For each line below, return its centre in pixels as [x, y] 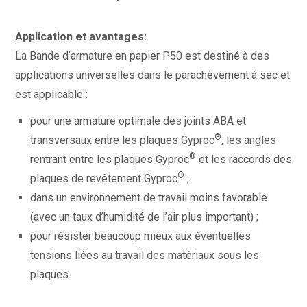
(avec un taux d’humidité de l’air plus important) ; [144, 217]
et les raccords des [244, 159]
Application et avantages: [81, 37]
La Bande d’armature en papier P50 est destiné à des [142, 56]
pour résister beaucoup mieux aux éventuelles [140, 236]
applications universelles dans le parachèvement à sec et [152, 75]
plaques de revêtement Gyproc [104, 179]
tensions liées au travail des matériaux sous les [145, 255]
